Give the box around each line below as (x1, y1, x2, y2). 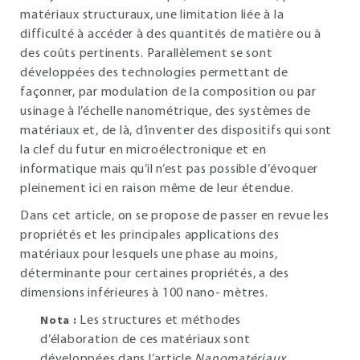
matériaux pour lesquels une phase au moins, (20, 248, 278, 261)
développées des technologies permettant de (20, 67, 288, 80)
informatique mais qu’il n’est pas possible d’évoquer (20, 163, 318, 176)
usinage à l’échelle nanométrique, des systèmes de (20, 105, 311, 118)
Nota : (40, 315, 77, 327)
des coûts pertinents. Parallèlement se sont (20, 47, 273, 60)
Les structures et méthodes (80, 314, 241, 327)
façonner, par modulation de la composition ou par (20, 86, 317, 99)
